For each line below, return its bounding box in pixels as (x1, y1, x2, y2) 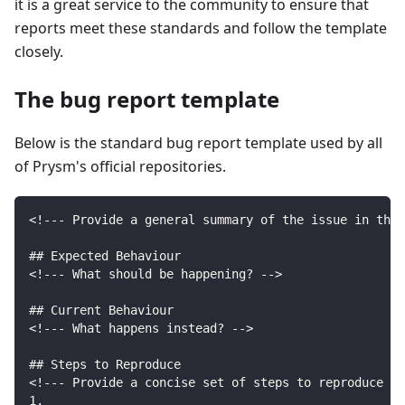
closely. (14, 41, 63, 61)
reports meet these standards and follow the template (14, 17, 387, 38)
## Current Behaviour (29, 302, 174, 317)
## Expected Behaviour (29, 248, 181, 263)
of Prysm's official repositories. (14, 155, 226, 176)
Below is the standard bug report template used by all (14, 132, 382, 153)
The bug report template (14, 83, 279, 114)
